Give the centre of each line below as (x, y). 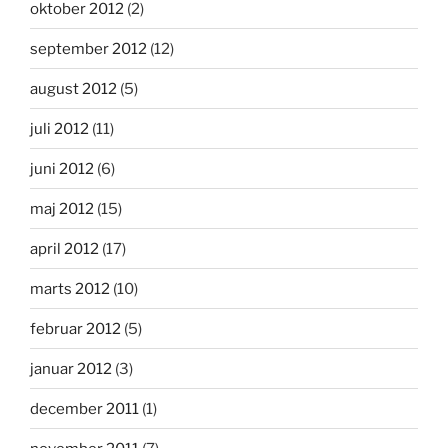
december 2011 (84, 408)
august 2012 (73, 88)
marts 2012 (70, 288)
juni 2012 (62, 168)
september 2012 (88, 48)
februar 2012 (75, 328)
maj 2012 (62, 208)
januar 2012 (71, 368)
